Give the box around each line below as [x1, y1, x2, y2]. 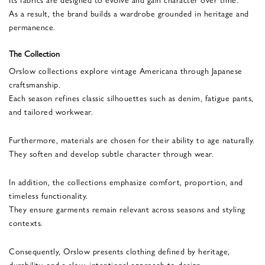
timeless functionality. [9, 189, 88, 201]
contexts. [9, 216, 43, 228]
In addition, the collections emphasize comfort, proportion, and [9, 175, 243, 188]
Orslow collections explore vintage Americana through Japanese [9, 64, 243, 76]
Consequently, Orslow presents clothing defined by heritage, [9, 244, 230, 257]
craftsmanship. [9, 77, 60, 90]
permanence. [9, 20, 56, 33]
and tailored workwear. [9, 105, 93, 117]
